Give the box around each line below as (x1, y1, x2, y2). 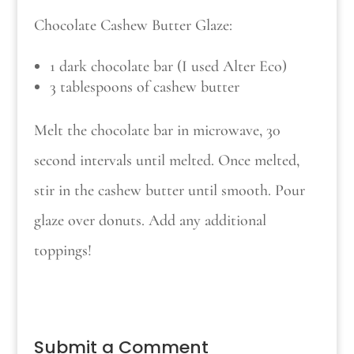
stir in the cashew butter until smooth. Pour (33, 180, 305, 200)
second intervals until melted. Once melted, (33, 150, 299, 170)
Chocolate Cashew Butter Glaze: (33, 15, 232, 35)
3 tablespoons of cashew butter (49, 77, 239, 96)
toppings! (33, 240, 92, 260)
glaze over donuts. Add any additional (33, 210, 266, 230)
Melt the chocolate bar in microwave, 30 (33, 120, 281, 140)
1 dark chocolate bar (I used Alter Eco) (49, 56, 287, 76)
